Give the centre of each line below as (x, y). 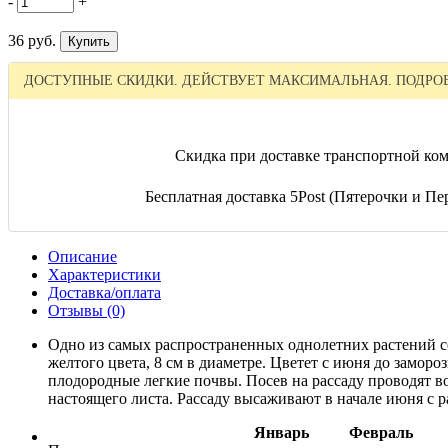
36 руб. (32, 41)
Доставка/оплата (104, 293)
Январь (281, 433)
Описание (82, 257)
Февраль (381, 433)
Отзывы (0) (86, 311)
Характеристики (104, 275)
